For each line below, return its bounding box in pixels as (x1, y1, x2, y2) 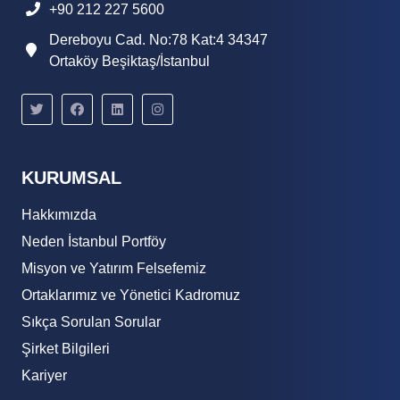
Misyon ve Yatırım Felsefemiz (21, 261, 206, 276)
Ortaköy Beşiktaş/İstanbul (49, 54, 210, 69)
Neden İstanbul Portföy (21, 234, 166, 249)
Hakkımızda (21, 207, 96, 222)
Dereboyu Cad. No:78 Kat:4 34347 (49, 32, 268, 47)
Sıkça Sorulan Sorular (21, 314, 161, 329)
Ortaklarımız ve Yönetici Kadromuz (21, 287, 240, 303)
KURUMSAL (21, 168, 121, 187)
